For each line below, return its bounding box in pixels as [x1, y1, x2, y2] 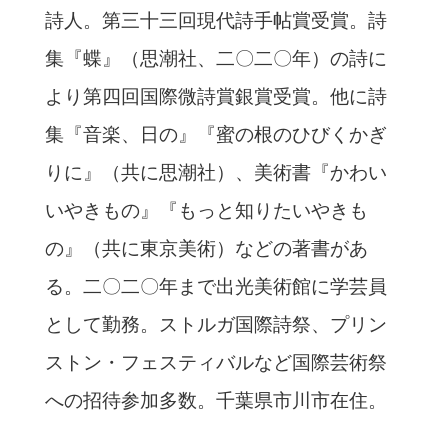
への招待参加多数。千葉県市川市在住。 [44, 387, 387, 415]
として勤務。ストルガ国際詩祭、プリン [44, 311, 387, 339]
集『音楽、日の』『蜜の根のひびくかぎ [44, 121, 387, 149]
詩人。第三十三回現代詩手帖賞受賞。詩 [44, 7, 387, 35]
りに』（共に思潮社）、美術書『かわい [44, 159, 387, 187]
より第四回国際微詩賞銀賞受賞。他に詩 [44, 83, 387, 111]
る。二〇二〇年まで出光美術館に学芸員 [44, 273, 387, 301]
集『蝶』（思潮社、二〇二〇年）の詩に [44, 45, 387, 73]
